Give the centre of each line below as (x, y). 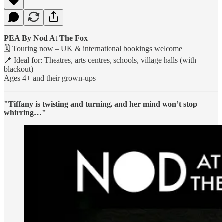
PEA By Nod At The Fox (46, 38)
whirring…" (25, 112)
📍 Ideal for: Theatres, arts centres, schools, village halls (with (100, 60)
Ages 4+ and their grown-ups (50, 78)
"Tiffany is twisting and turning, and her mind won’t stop (101, 104)
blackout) (19, 69)
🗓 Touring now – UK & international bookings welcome (93, 48)
